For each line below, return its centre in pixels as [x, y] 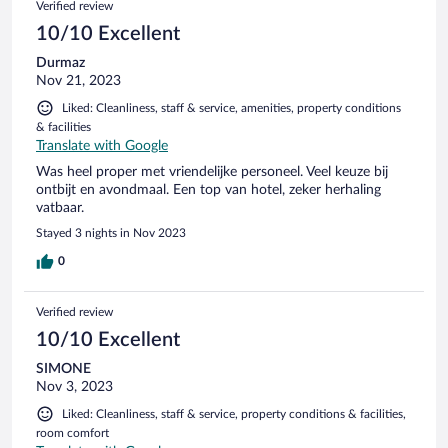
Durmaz [60, 62]
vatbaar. [60, 207]
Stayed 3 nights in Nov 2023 [111, 232]
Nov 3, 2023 [74, 386]
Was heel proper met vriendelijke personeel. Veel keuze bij [212, 171]
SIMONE [63, 368]
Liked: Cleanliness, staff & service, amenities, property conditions [231, 107]
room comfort [72, 432]
